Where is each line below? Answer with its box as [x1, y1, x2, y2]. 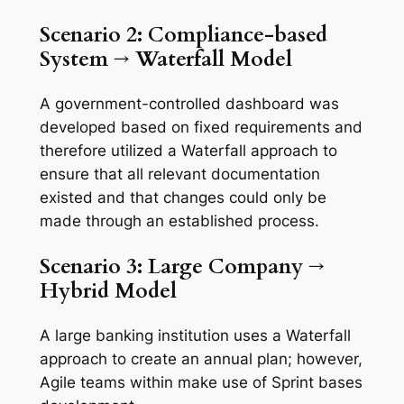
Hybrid [39, 276, 109, 305]
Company [207, 252, 303, 280]
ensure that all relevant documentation [39, 165, 320, 184]
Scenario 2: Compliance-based [39, 21, 327, 50]
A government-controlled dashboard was [39, 95, 339, 114]
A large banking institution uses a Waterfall [39, 326, 351, 344]
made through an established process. [39, 212, 319, 231]
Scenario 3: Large [39, 252, 203, 280]
